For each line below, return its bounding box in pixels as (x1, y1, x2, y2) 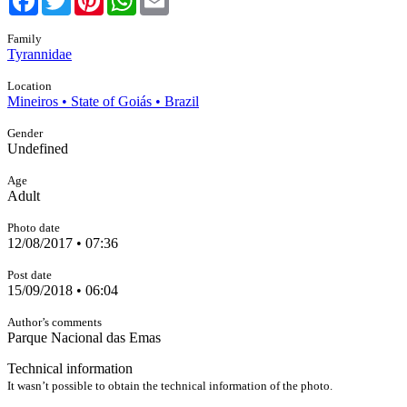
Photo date (7, 221, 60, 234)
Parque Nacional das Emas (7, 330, 161, 345)
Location (7, 79, 52, 93)
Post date (7, 268, 52, 282)
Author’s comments (7, 315, 102, 329)
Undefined (7, 141, 68, 156)
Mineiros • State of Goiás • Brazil (7, 94, 199, 109)
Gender (7, 126, 43, 140)
